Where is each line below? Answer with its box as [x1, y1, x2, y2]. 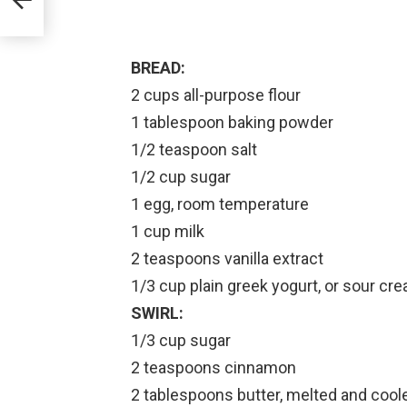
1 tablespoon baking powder [131, 112, 333, 132]
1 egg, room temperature [131, 194, 309, 213]
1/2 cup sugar [131, 166, 231, 186]
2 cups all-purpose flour [131, 84, 301, 104]
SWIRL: [131, 303, 184, 323]
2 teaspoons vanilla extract [131, 248, 323, 268]
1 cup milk [131, 221, 204, 241]
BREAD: [131, 57, 185, 77]
